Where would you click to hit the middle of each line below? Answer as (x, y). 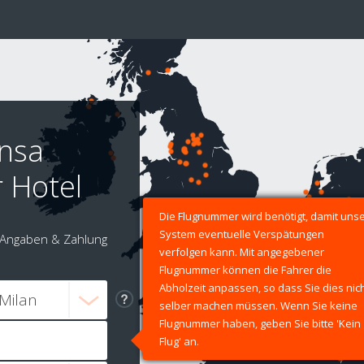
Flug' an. (179, 342)
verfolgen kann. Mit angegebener (242, 252)
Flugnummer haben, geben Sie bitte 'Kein (260, 324)
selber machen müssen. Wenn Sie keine (258, 306)
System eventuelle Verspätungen (242, 234)
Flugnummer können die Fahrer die (245, 270)
